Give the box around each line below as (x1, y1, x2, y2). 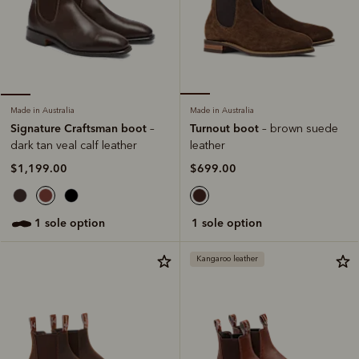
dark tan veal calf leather (10, 139, 137, 153)
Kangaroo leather (196, 254, 258, 264)
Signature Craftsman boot (10, 121, 150, 136)
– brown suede (262, 122, 338, 136)
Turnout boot (190, 121, 262, 136)
